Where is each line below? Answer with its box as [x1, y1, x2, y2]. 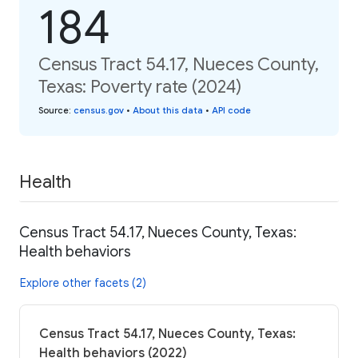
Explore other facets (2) [20, 276, 146, 291]
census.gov [74, 104, 124, 116]
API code [212, 104, 251, 116]
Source [38, 104, 69, 116]
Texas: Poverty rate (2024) [38, 75, 241, 97]
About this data [133, 104, 203, 116]
